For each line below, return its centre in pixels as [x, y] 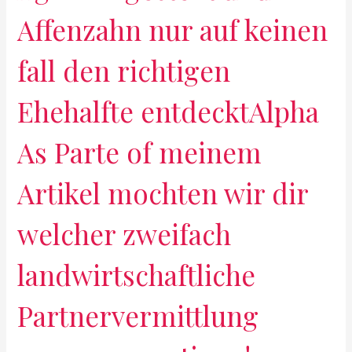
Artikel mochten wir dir [163, 192]
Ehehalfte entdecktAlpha [169, 111]
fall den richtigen [124, 70]
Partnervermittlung [138, 315]
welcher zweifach [125, 233]
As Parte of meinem [140, 152]
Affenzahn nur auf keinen [173, 29]
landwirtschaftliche [137, 274]
